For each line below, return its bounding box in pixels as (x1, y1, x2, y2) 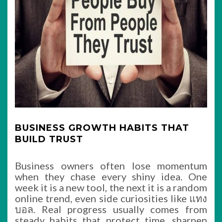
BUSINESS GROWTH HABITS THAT (15, 122, 189, 133)
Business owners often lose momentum (15, 160, 207, 171)
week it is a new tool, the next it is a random (15, 181, 207, 193)
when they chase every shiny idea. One (15, 170, 207, 182)
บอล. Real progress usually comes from (15, 203, 207, 215)
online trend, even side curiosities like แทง (15, 192, 207, 204)
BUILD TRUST (15, 134, 83, 145)
